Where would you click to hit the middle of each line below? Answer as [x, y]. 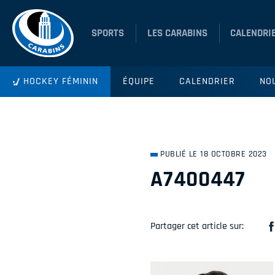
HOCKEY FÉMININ [61, 81]
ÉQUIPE [139, 81]
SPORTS [107, 33]
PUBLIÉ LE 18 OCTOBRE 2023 [214, 154]
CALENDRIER [207, 81]
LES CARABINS [177, 33]
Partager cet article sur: [197, 227]
